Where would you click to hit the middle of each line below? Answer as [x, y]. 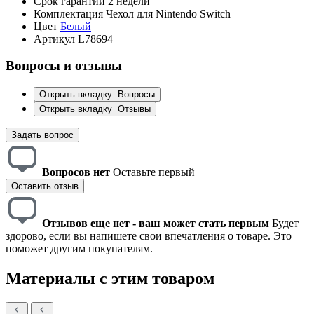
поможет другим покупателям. [79, 249]
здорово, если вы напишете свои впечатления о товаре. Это [149, 236]
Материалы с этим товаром [110, 278]
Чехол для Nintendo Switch [168, 13]
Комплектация [68, 13]
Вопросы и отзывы [64, 66]
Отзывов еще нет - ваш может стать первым [156, 224]
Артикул [54, 39]
